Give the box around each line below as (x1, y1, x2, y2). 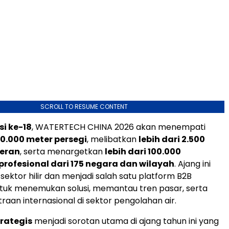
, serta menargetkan (20, 145, 105, 157)
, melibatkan (87, 133, 139, 145)
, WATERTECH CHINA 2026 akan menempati (32, 121, 205, 133)
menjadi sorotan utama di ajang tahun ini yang (32, 215, 219, 227)
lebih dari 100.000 (105, 145, 181, 157)
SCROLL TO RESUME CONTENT (40, 102, 128, 111)
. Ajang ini (174, 157, 211, 170)
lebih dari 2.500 (139, 133, 205, 145)
